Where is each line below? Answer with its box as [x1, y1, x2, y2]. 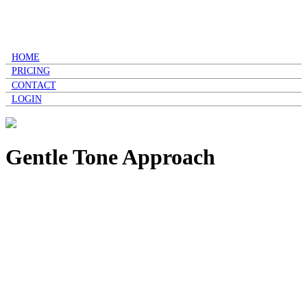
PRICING [11, 66, 50, 77]
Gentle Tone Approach [5, 144, 215, 169]
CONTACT [11, 79, 56, 90]
